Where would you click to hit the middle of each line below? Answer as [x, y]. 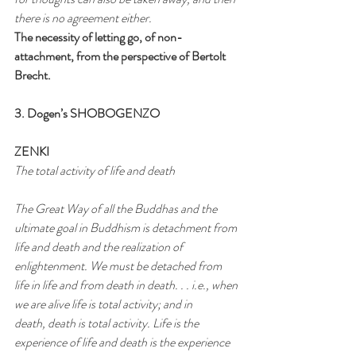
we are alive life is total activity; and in [103, 304]
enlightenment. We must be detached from [119, 265]
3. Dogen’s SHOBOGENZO [87, 113]
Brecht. [33, 75]
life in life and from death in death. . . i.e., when [127, 284]
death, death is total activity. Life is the [108, 323]
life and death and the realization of [99, 246]
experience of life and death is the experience [123, 342]
